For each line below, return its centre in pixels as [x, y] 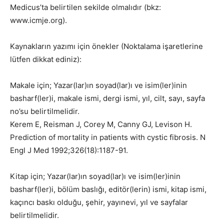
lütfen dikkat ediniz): [46, 59]
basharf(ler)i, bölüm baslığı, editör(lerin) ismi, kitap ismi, [108, 189]
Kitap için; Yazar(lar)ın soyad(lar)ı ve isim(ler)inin [95, 176]
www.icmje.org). [38, 20]
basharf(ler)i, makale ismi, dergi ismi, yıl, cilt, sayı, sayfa [107, 98]
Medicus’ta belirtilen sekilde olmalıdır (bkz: [85, 7]
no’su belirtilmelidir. [45, 111]
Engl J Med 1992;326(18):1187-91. [69, 150]
